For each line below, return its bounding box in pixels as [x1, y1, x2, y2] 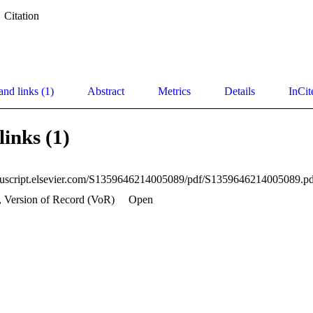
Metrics [158, 85, 191, 98]
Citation [4, 10, 39, 22]
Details [224, 85, 255, 98]
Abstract [87, 85, 124, 98]
